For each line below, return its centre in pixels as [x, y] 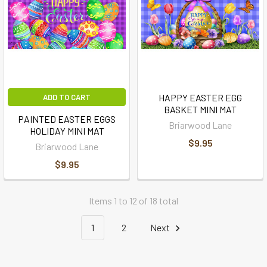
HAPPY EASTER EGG [200, 97]
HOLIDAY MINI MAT [67, 131]
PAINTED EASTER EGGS [67, 119]
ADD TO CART [67, 97]
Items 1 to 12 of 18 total [133, 201]
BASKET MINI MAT [200, 109]
